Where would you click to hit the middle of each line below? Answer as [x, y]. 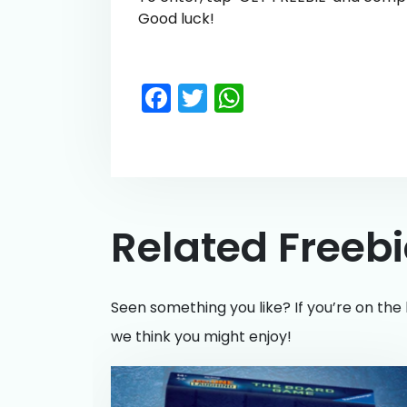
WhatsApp [318, 97]
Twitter [255, 97]
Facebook [240, 97]
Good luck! [176, 19]
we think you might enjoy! [201, 337]
